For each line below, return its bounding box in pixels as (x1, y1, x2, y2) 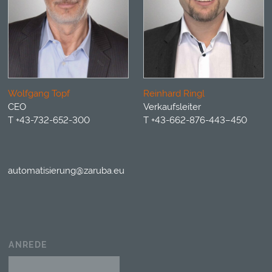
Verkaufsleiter (143, 101, 201, 113)
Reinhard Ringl (143, 88, 205, 100)
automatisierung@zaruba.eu (8, 165, 125, 177)
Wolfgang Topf (8, 88, 70, 100)
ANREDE (8, 240, 47, 250)
